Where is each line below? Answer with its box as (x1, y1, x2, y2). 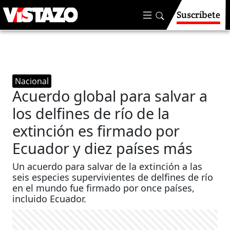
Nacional (15, 75, 49, 87)
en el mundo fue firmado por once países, (12, 182, 195, 194)
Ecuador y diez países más (12, 138, 193, 158)
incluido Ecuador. (12, 193, 87, 205)
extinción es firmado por (12, 121, 180, 141)
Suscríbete (177, 9, 220, 21)
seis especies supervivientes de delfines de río (12, 171, 214, 183)
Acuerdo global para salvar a (12, 86, 208, 106)
